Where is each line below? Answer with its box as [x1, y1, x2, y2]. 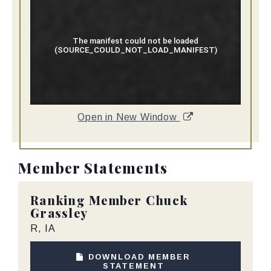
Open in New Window [77, 112, 180, 123]
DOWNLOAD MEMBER [88, 252, 191, 261]
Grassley [30, 204, 88, 221]
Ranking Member [30, 192, 142, 209]
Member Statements [18, 158, 168, 178]
